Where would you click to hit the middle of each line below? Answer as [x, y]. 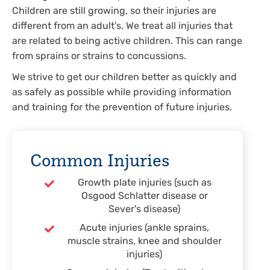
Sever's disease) [144, 210]
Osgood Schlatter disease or [144, 196]
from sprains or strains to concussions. [99, 57]
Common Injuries [100, 160]
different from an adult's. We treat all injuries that [122, 27]
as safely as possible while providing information [122, 93]
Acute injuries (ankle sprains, [144, 228]
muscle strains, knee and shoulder [144, 242]
